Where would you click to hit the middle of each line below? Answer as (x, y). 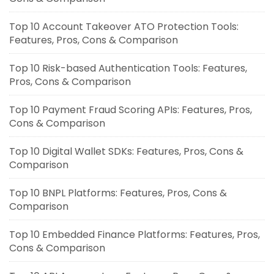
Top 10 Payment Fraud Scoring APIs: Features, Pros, (131, 110)
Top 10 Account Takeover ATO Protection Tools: (124, 27)
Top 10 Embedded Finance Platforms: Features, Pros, (135, 235)
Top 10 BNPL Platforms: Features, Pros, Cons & (118, 193)
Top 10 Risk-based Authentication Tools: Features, (128, 68)
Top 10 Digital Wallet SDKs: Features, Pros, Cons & (126, 152)
